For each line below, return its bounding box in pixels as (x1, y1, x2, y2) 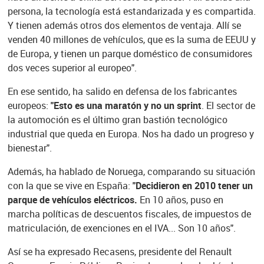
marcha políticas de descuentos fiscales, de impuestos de (7, 207, 251, 220)
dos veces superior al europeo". (7, 61, 137, 74)
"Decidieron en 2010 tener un (132, 179, 253, 192)
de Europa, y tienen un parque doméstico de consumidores (7, 47, 252, 60)
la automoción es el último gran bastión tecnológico (7, 113, 227, 126)
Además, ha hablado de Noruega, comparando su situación (7, 164, 255, 178)
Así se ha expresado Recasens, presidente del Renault (7, 245, 232, 258)
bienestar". (7, 141, 52, 154)
